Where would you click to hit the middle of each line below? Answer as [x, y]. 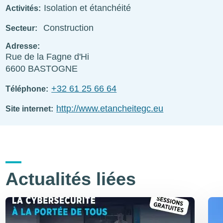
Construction [69, 28]
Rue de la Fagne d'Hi [48, 56]
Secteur [20, 28]
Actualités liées [71, 179]
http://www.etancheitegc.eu [110, 108]
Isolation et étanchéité [88, 8]
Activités [22, 8]
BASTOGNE [53, 68]
